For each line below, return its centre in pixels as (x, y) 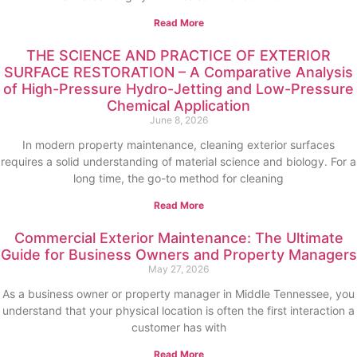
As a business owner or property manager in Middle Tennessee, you (178, 294)
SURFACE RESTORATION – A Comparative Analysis (178, 72)
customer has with (178, 327)
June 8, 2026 (178, 120)
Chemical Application (178, 106)
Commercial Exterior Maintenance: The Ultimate (178, 238)
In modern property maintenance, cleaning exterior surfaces (178, 145)
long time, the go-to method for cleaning (178, 178)
